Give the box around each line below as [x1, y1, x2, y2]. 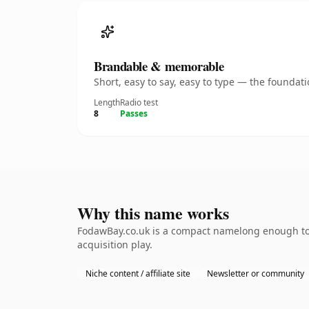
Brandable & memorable [94, 57, 224, 75]
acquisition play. [77, 238, 152, 251]
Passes [120, 108, 148, 119]
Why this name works [77, 201, 229, 225]
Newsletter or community [207, 268, 304, 279]
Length [94, 97, 120, 108]
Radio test [120, 97, 158, 108]
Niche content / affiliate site [86, 268, 190, 279]
